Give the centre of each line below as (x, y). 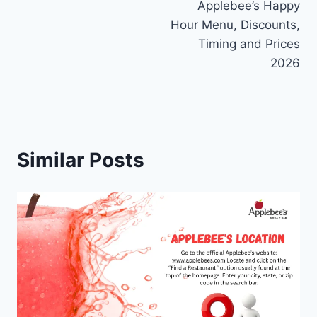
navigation (67, 15)
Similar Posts (81, 160)
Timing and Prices (249, 44)
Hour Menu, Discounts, (235, 25)
